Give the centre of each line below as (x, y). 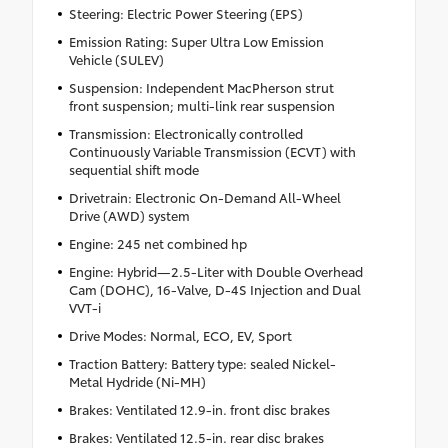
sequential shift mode (133, 169)
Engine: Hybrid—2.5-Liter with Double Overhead (215, 271)
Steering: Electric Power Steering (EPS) (185, 13)
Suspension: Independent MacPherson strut (201, 87)
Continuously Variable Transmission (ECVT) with (212, 151)
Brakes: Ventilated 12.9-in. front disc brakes (199, 409)
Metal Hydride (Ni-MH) (137, 381)
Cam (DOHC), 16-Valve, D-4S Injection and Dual (214, 289)
